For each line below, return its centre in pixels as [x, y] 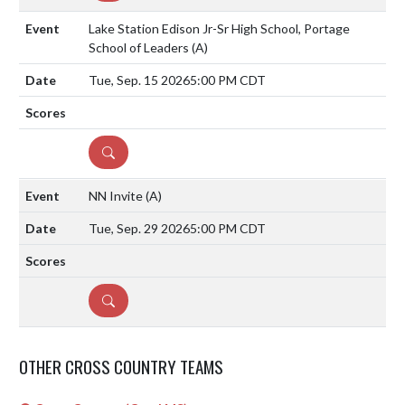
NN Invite [117, 195]
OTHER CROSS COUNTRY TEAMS [121, 366]
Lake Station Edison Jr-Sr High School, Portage [219, 28]
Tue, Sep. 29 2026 [139, 228]
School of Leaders [140, 47]
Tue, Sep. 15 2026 [139, 80]
